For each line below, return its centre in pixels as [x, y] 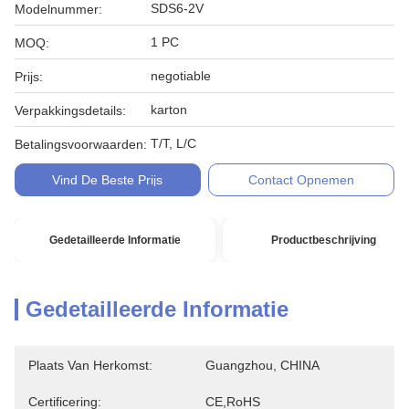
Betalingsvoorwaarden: [81, 144]
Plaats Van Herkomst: [90, 365]
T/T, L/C [173, 143]
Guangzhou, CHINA [262, 365]
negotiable [181, 76]
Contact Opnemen [302, 180]
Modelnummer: [58, 9]
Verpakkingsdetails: [70, 110]
